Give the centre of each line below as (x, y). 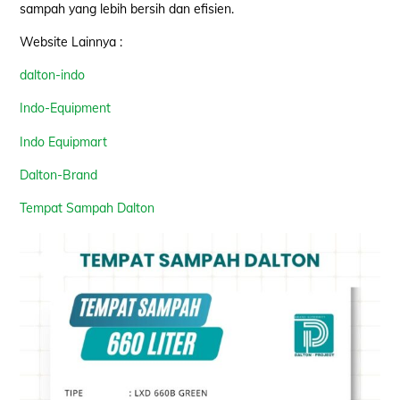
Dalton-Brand (59, 175)
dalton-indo (53, 75)
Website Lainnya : (71, 42)
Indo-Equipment (66, 108)
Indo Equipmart (64, 142)
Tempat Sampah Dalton (87, 208)
